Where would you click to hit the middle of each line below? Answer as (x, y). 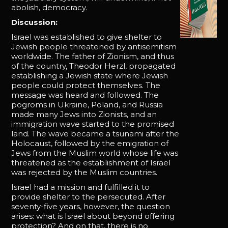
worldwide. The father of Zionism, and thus (93, 56)
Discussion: (35, 22)
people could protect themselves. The (86, 85)
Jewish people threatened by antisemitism (94, 46)
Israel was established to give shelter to (87, 37)
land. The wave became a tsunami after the (95, 133)
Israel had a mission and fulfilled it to (81, 187)
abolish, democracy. (49, 7)
